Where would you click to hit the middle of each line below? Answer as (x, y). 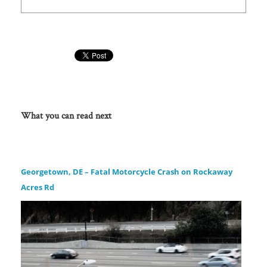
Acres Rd (38, 187)
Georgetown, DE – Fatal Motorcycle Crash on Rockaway (127, 172)
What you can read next (66, 115)
